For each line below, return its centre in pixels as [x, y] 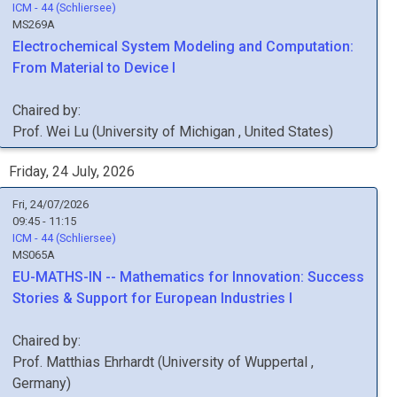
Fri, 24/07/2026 [51, 204]
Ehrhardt [129, 362]
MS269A [34, 24]
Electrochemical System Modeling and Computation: [183, 47]
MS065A [34, 255]
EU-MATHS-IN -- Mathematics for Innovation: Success [188, 277]
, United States [284, 132]
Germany [39, 383]
